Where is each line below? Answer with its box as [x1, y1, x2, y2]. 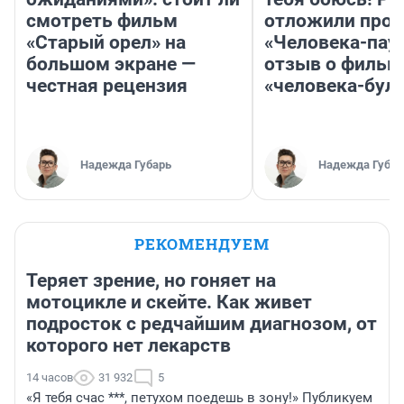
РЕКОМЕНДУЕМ [134, 233, 270, 254]
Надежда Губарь [80, 157, 171, 171]
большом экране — [26, 52, 196, 75]
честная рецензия [26, 74, 188, 96]
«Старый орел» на [26, 31, 186, 53]
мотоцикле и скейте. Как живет [26, 290, 312, 313]
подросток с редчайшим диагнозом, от [26, 312, 377, 335]
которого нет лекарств [26, 334, 231, 356]
